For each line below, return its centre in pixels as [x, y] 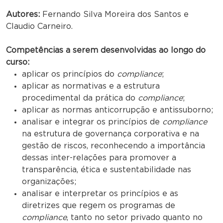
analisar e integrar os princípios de [92, 122]
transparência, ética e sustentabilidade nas [107, 169]
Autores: [23, 14]
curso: [18, 62]
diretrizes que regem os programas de [99, 205]
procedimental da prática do [80, 98]
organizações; [49, 181]
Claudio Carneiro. [39, 26]
